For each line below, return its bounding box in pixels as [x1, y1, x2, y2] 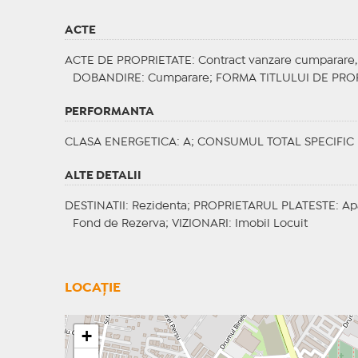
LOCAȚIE [64, 282, 121, 295]
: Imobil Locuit [228, 219, 308, 229]
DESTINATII [64, 201, 125, 212]
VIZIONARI [171, 219, 229, 229]
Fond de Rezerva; [72, 219, 172, 229]
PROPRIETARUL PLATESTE [193, 201, 336, 212]
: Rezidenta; [125, 201, 193, 212]
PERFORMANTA [64, 107, 154, 117]
